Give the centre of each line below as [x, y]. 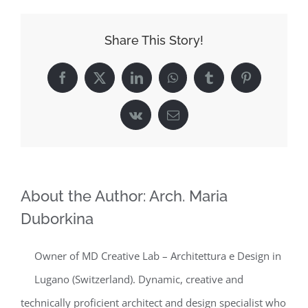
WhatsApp [198, 83]
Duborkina [57, 218]
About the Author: [85, 196]
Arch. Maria [188, 196]
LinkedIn [158, 83]
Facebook [85, 83]
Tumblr [226, 83]
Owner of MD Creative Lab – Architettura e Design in [158, 255]
